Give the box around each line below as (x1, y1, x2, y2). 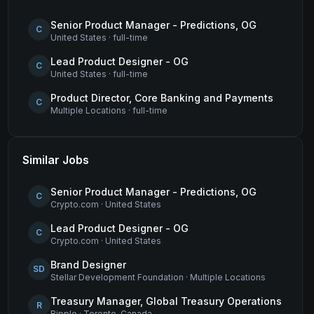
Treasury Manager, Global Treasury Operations (50, 295, 282, 307)
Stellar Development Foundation (50, 272, 184, 282)
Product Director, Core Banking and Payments (50, 92, 273, 104)
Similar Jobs (22, 153, 89, 167)
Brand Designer (50, 259, 126, 271)
